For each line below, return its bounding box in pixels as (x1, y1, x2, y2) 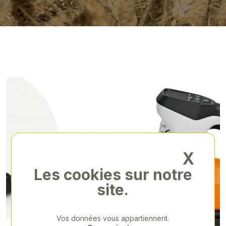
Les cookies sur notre (33, 165, 192, 184)
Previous (21, 208, 47, 216)
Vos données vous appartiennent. (56, 213, 169, 222)
